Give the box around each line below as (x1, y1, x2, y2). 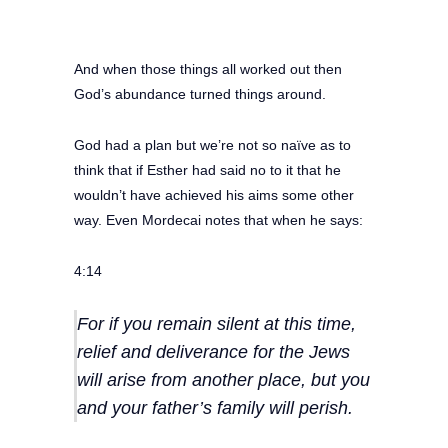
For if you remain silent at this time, (77, 313, 356, 334)
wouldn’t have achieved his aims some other (74, 186, 354, 203)
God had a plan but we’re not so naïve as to (74, 136, 351, 153)
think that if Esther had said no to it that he (74, 161, 341, 178)
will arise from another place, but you (77, 369, 370, 390)
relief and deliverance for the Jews (77, 341, 350, 362)
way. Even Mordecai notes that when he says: (74, 211, 363, 228)
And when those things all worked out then (74, 60, 342, 77)
